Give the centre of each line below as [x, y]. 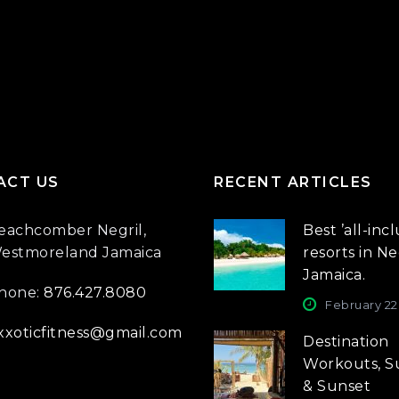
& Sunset [337, 386]
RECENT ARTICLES [293, 182]
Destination [346, 342]
